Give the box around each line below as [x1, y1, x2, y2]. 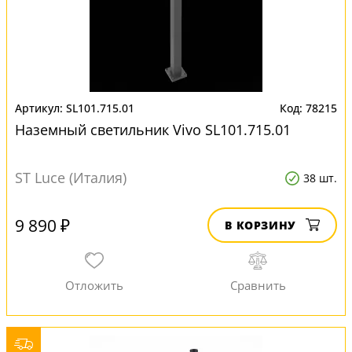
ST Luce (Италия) [15, 168, 126, 187]
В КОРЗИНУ [225, 218, 296, 233]
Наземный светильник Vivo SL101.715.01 [15, 120, 291, 139]
